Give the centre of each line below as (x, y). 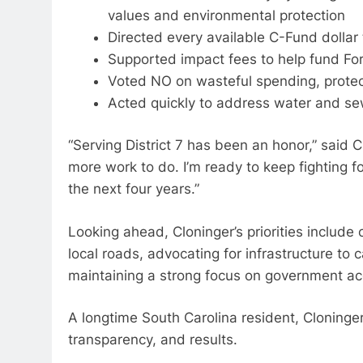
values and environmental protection (226, 15)
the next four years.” (134, 189)
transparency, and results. (153, 340)
